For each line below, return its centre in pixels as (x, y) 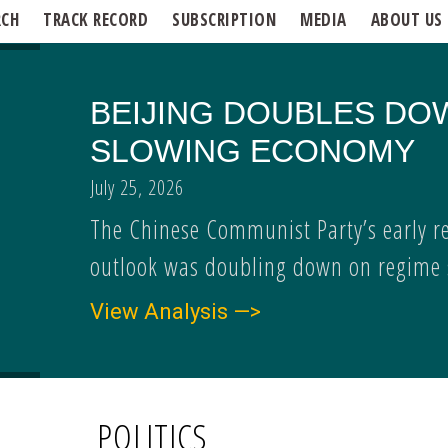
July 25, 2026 (137, 187)
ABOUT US (406, 19)
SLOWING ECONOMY (253, 151)
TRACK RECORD (96, 19)
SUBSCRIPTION (224, 19)
